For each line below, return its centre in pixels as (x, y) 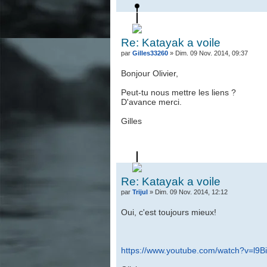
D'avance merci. (151, 102)
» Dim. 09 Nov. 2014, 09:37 (208, 53)
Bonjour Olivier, (149, 73)
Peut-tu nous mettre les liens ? (178, 92)
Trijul (140, 192)
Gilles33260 (150, 53)
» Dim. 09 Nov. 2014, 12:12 (187, 192)
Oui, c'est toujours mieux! (168, 212)
